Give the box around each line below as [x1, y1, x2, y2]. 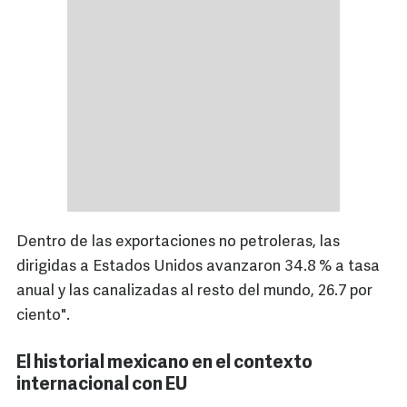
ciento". [16, 308, 70, 324]
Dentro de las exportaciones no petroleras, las [16, 234, 340, 251]
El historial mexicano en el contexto [16, 354, 313, 373]
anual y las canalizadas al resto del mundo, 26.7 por [16, 283, 372, 300]
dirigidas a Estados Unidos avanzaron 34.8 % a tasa [16, 259, 380, 275]
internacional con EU [16, 376, 188, 395]
